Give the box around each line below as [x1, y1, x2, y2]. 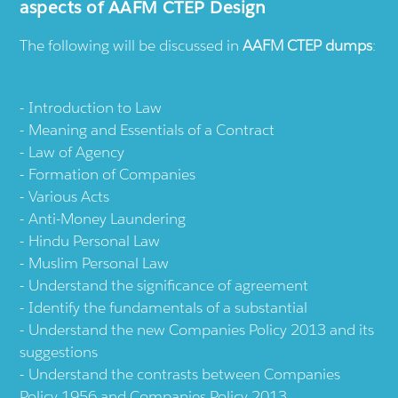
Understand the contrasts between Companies [28, 364, 341, 385]
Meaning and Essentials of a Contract [28, 120, 275, 140]
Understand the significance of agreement [28, 275, 309, 296]
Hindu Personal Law [28, 231, 161, 251]
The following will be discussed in [20, 36, 243, 56]
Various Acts [28, 187, 110, 207]
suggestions [20, 342, 99, 362]
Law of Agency [28, 142, 125, 163]
